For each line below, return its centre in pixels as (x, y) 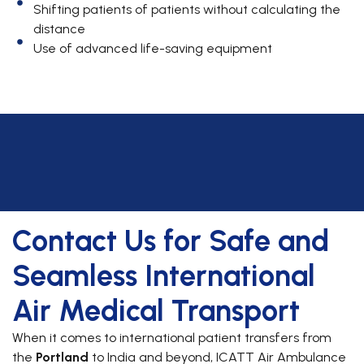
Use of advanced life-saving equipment (152, 49)
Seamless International (164, 276)
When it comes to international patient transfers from (172, 338)
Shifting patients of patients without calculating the (186, 10)
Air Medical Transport (156, 311)
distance (59, 29)
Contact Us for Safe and (171, 241)
